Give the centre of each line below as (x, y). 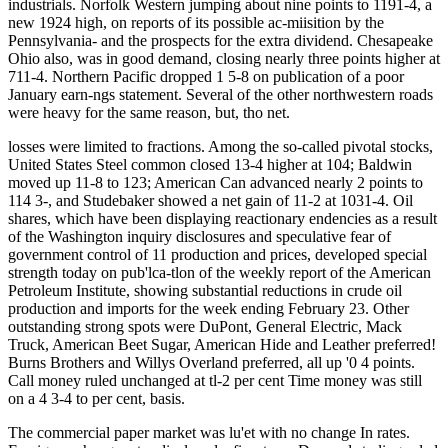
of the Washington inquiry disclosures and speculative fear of (199, 236)
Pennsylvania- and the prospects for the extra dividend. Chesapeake (220, 40)
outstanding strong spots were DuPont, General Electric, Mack (205, 326)
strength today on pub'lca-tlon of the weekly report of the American (219, 272)
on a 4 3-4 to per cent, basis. (96, 398)
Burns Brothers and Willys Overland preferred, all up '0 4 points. (211, 362)
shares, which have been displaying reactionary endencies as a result (222, 218)
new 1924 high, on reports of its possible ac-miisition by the (196, 22)
